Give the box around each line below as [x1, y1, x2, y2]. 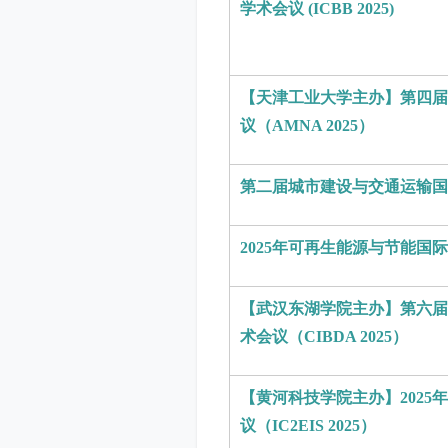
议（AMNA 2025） [240, 117, 374, 134]
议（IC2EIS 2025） [240, 417, 376, 434]
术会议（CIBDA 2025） [240, 328, 408, 345]
